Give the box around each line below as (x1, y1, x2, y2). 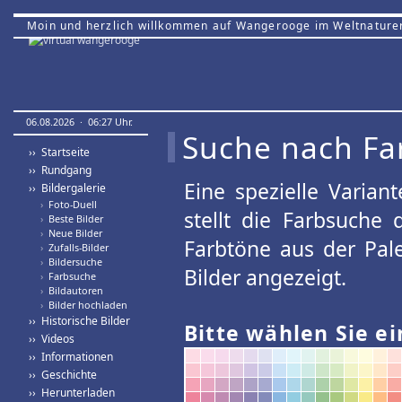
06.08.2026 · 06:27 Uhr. (26, 115, 133, 128)
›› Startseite (29, 144, 90, 160)
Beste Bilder (43, 212, 103, 225)
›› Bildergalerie (29, 180, 106, 196)
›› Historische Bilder (29, 313, 130, 328)
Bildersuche (43, 255, 102, 268)
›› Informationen (29, 349, 113, 364)
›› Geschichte (29, 367, 97, 382)
